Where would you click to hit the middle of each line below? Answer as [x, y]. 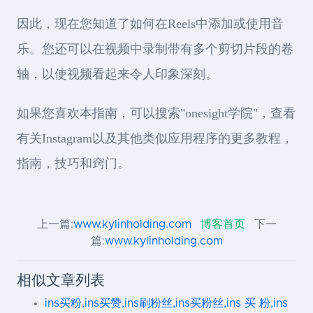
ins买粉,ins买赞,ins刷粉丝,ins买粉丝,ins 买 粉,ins [166, 303]
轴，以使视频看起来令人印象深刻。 [117, 74]
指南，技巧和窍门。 [73, 163]
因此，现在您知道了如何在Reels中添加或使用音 [150, 24]
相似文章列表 [61, 281]
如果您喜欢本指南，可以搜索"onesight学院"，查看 [156, 113]
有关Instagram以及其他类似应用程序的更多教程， [155, 138]
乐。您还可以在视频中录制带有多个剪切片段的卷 [155, 49]
